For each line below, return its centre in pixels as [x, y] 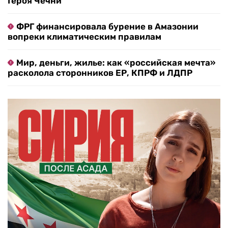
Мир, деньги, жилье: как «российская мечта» [116, 62]
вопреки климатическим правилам [84, 36]
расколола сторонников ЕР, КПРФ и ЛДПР [100, 73]
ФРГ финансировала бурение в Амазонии [107, 26]
